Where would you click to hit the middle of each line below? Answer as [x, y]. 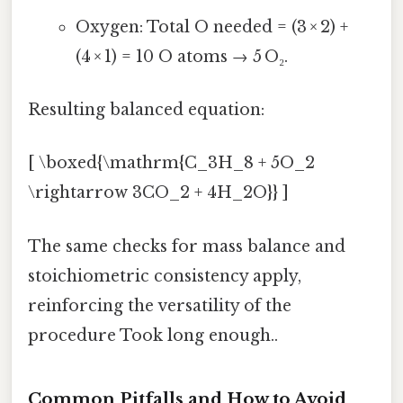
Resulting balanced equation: [146, 110]
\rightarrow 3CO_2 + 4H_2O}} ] [158, 193]
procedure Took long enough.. [153, 335]
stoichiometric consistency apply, [165, 276]
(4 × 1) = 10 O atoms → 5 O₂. [181, 56]
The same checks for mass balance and [187, 246]
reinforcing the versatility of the [160, 305]
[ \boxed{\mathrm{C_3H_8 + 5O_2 [171, 163]
